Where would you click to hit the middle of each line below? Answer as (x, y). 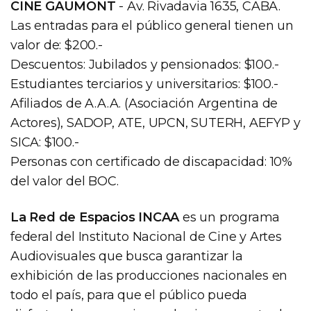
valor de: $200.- (57, 45)
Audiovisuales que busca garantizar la (127, 257)
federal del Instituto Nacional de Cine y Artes (146, 237)
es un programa (230, 218)
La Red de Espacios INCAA (95, 218)
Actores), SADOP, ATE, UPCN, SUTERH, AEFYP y (155, 123)
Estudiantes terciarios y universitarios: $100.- (144, 84)
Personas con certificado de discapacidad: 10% (151, 162)
